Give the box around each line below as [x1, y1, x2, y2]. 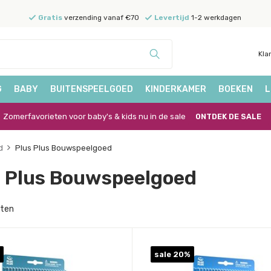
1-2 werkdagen [189, 13, 241, 22]
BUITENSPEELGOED [50, 84, 133, 94]
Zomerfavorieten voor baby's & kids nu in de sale [2, 111, 186, 121]
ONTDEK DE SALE [195, 111, 261, 121]
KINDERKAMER [145, 84, 206, 94]
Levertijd [154, 13, 189, 22]
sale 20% [154, 250, 191, 259]
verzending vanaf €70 [62, 13, 139, 22]
